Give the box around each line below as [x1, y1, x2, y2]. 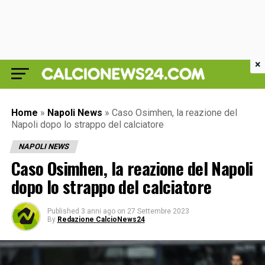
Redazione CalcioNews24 [57, 215, 145, 224]
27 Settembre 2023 [127, 207, 189, 215]
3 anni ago [80, 207, 115, 215]
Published [47, 207, 79, 215]
